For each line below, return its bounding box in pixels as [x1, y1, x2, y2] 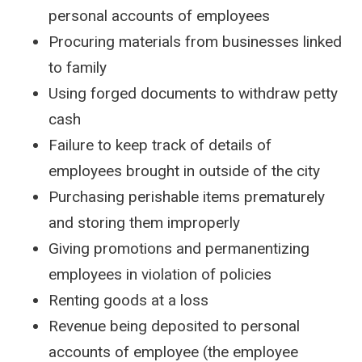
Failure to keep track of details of [48, 136, 271, 155]
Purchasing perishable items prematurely [48, 187, 325, 207]
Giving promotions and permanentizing [48, 239, 309, 259]
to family [48, 58, 107, 78]
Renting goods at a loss [48, 291, 208, 310]
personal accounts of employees [48, 6, 270, 26]
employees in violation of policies [48, 265, 271, 284]
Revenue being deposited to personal [48, 317, 300, 336]
